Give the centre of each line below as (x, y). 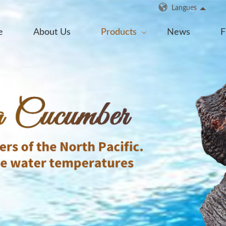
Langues (184, 8)
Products (119, 32)
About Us (52, 32)
